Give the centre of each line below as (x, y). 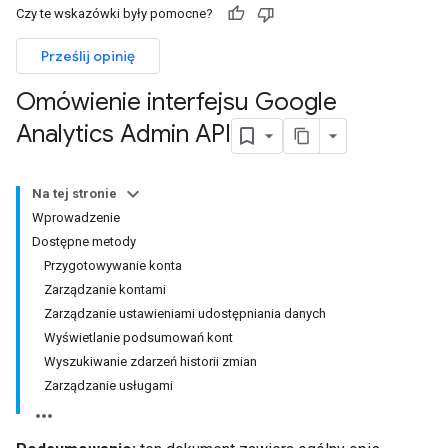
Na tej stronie (74, 193)
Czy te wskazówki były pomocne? (114, 13)
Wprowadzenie (76, 217)
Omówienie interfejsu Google (176, 102)
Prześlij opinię (88, 56)
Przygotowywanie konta (113, 265)
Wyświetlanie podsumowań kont (138, 337)
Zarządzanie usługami (108, 385)
